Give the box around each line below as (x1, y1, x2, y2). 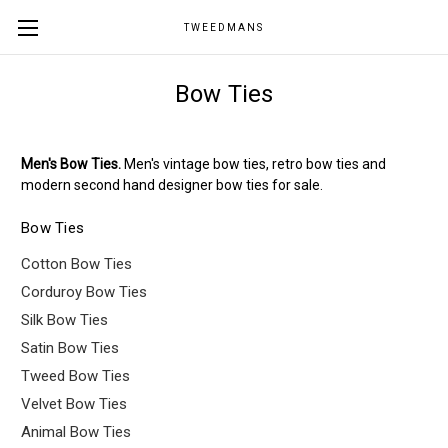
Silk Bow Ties (21, 310, 108, 329)
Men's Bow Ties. (21, 156, 121, 172)
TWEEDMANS (183, 22, 264, 33)
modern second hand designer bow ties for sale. (21, 177, 323, 193)
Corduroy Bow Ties (21, 282, 147, 301)
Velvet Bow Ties (21, 394, 127, 413)
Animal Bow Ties (21, 422, 131, 441)
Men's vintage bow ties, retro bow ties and (121, 156, 386, 172)
